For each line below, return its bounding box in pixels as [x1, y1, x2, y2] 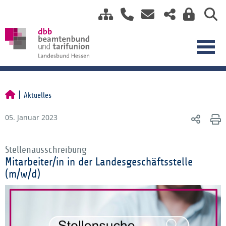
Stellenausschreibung [5, 145, 87, 155]
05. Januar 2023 [5, 112, 58, 122]
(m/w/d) [5, 168, 43, 180]
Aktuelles [24, 91, 51, 99]
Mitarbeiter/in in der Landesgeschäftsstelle [5, 156, 193, 168]
